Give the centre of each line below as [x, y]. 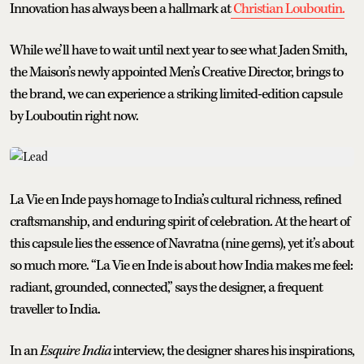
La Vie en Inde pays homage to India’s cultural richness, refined [175, 199]
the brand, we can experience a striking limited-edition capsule [176, 94]
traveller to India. [55, 309]
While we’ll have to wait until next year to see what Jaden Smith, [178, 50]
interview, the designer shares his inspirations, [234, 351]
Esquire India [75, 351]
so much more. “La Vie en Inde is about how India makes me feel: [181, 265]
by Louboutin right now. [74, 116]
